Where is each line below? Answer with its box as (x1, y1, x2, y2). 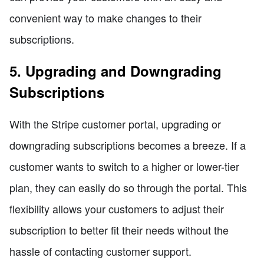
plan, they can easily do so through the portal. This (9, 179, 247, 195)
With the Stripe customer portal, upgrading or (9, 115, 221, 131)
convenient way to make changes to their (9, 9, 202, 25)
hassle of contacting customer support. (9, 243, 192, 259)
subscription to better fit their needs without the (9, 222, 229, 237)
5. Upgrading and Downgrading (9, 60, 222, 81)
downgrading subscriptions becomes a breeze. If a (9, 137, 246, 153)
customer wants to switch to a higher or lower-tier (9, 158, 239, 174)
